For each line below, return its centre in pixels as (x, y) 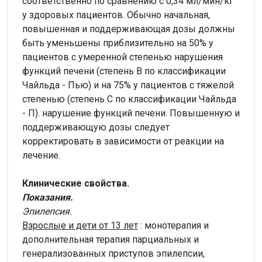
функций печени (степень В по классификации (124, 71)
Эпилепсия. (47, 211)
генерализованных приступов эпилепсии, (113, 253)
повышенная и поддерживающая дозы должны (129, 29)
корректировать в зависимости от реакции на (123, 141)
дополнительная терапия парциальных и (111, 239)
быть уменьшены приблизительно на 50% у (118, 43)
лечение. (41, 155)
